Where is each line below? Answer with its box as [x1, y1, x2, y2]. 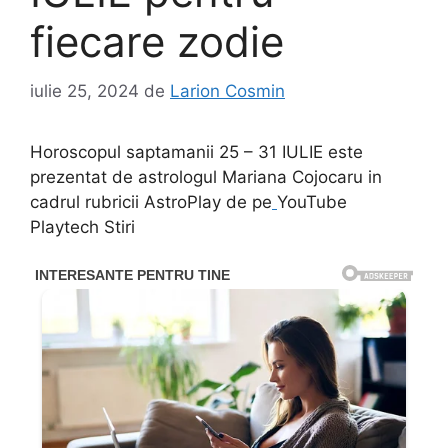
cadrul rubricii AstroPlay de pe [30, 191, 272, 212]
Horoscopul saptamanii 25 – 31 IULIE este [30, 141, 363, 162]
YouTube [277, 191, 347, 212]
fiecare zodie [30, 16, 284, 68]
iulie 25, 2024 [30, 80, 139, 101]
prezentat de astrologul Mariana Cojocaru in [30, 166, 382, 187]
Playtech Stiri [30, 216, 135, 237]
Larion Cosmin [170, 80, 285, 101]
